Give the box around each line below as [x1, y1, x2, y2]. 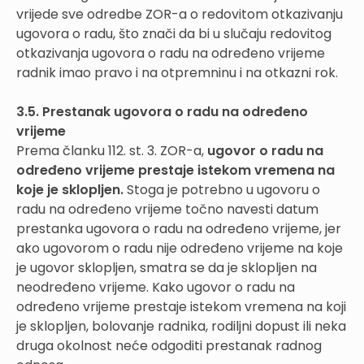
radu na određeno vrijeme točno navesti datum [16, 199, 318, 219]
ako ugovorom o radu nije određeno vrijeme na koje [16, 238, 343, 258]
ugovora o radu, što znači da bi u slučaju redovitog [16, 24, 331, 43]
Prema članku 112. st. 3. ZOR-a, [16, 141, 207, 160]
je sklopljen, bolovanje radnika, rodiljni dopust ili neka [16, 316, 346, 336]
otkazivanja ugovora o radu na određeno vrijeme [16, 43, 325, 63]
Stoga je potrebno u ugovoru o [127, 180, 320, 199]
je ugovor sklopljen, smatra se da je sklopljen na [16, 258, 317, 277]
